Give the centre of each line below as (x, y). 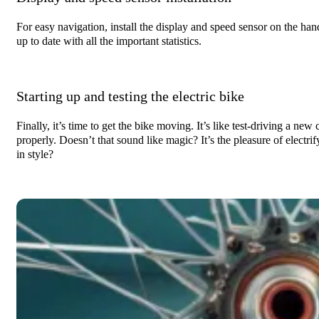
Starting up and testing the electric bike (130, 96)
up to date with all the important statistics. (109, 41)
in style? (35, 154)
